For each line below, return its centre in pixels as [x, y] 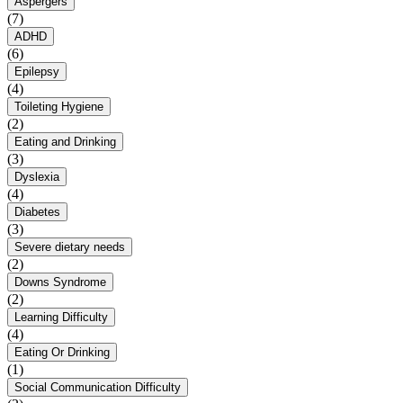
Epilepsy [37, 72]
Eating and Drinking [65, 142]
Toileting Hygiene [59, 107]
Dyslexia [37, 177]
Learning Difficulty [61, 318]
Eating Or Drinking [62, 353]
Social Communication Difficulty [98, 388]
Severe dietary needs [70, 247]
